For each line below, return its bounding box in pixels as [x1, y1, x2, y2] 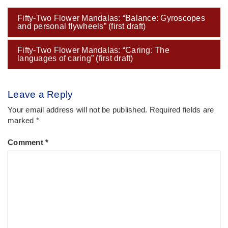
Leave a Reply [8, 89, 73, 100]
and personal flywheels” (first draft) [17, 22, 146, 31]
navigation [7, 19, 63, 33]
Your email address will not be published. [8, 106, 148, 115]
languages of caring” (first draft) [17, 54, 133, 63]
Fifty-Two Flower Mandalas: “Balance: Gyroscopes [17, 14, 205, 23]
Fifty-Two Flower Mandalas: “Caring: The [17, 46, 169, 55]
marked [8, 117, 36, 125]
